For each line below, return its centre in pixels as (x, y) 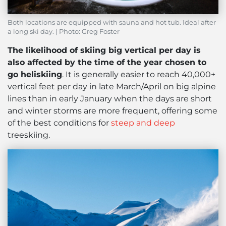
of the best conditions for (59, 123)
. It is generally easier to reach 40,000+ (139, 74)
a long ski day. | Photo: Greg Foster (64, 31)
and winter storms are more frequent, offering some (112, 110)
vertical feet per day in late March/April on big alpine (112, 86)
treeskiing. (29, 135)
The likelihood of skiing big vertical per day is (104, 50)
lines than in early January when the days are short (110, 98)
